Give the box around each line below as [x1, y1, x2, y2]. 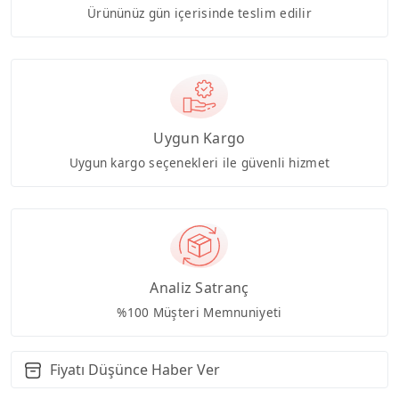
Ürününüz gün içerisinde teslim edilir [86, 4, 313, 22]
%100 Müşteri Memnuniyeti [117, 303, 282, 321]
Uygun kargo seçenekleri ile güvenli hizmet [69, 153, 330, 171]
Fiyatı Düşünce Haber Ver [50, 359, 220, 379]
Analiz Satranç [150, 277, 249, 297]
